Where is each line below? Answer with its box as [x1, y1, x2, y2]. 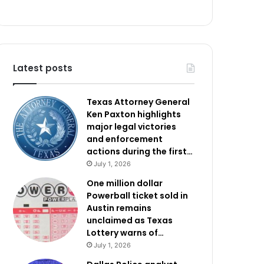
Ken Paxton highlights [87, 108, 181, 120]
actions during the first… [87, 146, 193, 157]
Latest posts [13, 62, 73, 74]
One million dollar [87, 177, 163, 189]
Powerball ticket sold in [87, 190, 189, 202]
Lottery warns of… [87, 227, 164, 239]
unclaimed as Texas [87, 214, 173, 226]
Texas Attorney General [87, 96, 190, 108]
